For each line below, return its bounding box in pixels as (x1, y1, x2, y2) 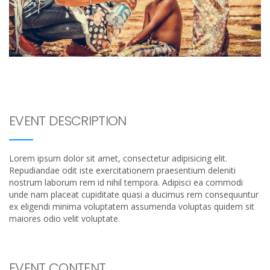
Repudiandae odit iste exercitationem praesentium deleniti (9, 164, 236, 176)
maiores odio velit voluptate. (9, 212, 120, 224)
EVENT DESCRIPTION (9, 111, 127, 130)
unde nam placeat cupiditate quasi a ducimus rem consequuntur (9, 188, 259, 200)
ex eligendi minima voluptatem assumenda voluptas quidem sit (9, 200, 254, 212)
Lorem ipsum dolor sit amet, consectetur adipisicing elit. (9, 152, 227, 164)
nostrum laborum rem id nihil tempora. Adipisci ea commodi (9, 176, 243, 188)
